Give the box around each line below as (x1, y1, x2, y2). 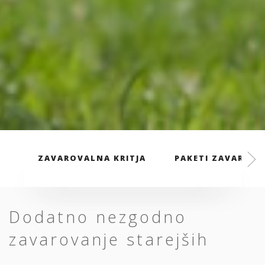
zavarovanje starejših (9, 228, 209, 250)
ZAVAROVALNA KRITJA (38, 153, 146, 164)
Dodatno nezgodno (9, 205, 187, 228)
